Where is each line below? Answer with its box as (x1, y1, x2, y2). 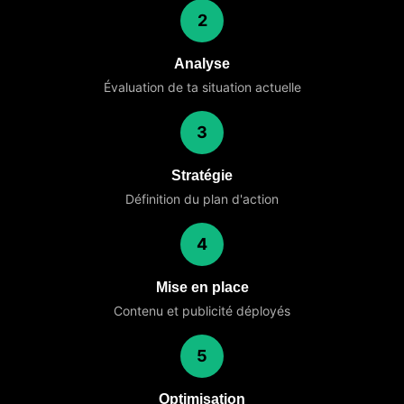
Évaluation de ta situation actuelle (103, 79, 301, 95)
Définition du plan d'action (125, 191, 279, 207)
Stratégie (171, 168, 233, 183)
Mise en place (155, 280, 249, 295)
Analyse (174, 56, 230, 71)
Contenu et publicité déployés (114, 303, 290, 318)
